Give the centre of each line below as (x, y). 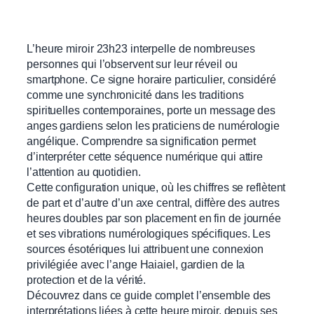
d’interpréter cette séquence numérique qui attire (145, 157)
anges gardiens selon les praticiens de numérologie (153, 126)
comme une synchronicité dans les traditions (135, 95)
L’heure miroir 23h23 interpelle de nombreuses (141, 49)
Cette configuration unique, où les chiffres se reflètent (156, 187)
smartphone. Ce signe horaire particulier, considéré (151, 80)
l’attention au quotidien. (84, 172)
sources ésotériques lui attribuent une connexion (145, 249)
